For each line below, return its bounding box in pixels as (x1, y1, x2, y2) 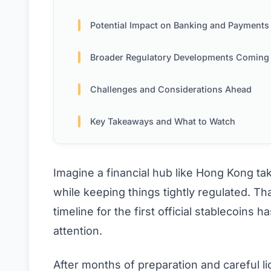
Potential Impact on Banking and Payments (90, 20, 269, 31)
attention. (53, 224, 102, 238)
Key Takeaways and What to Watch (90, 116, 235, 127)
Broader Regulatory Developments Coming (90, 52, 269, 63)
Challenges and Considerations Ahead (90, 84, 252, 95)
